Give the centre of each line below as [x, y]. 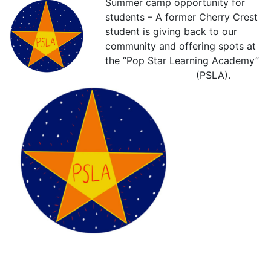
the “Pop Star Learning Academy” [182, 60]
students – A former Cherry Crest [181, 17]
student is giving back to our [171, 31]
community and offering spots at [181, 46]
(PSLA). [213, 75]
